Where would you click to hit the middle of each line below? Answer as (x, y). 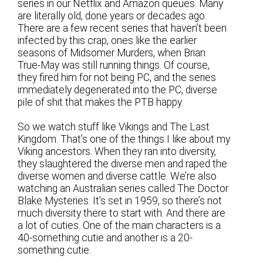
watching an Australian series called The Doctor (123, 188)
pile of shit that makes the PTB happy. (101, 102)
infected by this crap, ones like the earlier (107, 40)
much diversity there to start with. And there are (122, 213)
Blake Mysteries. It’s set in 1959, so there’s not (120, 201)
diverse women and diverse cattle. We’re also (117, 176)
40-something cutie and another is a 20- (105, 238)
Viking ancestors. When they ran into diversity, (117, 151)
